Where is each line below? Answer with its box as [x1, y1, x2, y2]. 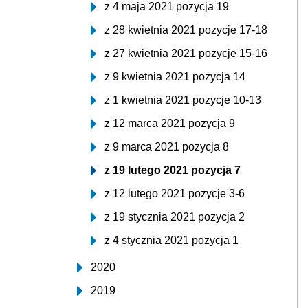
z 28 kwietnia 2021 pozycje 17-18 [104, 24, 267, 36]
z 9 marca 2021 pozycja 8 [104, 141, 229, 153]
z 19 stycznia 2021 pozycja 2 [104, 211, 245, 223]
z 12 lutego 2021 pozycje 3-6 [104, 188, 245, 199]
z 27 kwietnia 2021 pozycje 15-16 [104, 47, 267, 59]
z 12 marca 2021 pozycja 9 [104, 118, 235, 129]
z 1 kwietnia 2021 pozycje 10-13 [104, 94, 261, 106]
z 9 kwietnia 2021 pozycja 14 [104, 71, 245, 82]
